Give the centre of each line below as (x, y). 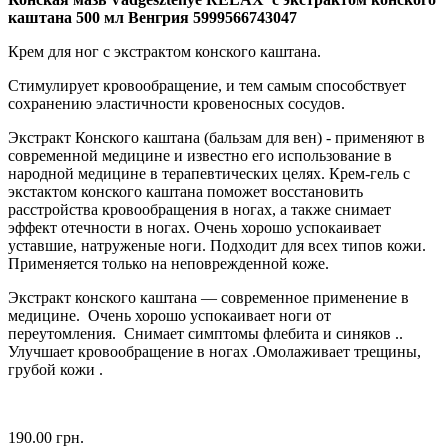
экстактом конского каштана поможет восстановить (185, 191)
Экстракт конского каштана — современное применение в (208, 297)
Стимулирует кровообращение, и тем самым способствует (207, 85)
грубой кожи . (57, 369)
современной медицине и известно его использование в (200, 155)
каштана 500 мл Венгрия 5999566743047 (152, 17)
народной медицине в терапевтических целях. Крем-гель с (209, 173)
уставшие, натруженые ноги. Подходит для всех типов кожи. (217, 245)
